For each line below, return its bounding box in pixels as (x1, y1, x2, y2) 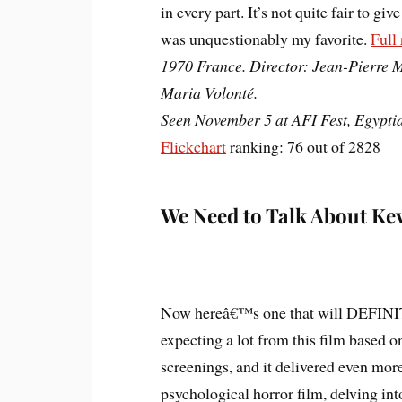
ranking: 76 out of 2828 (226, 135, 381, 157)
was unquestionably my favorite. (161, 27, 371, 49)
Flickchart (161, 135, 227, 157)
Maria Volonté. (161, 81, 258, 103)
